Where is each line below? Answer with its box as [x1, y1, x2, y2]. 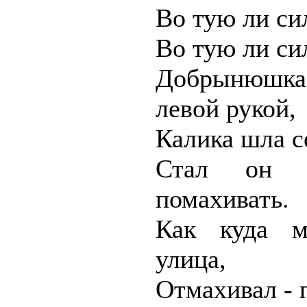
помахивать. [156, 184, 289, 213]
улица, [156, 245, 226, 273]
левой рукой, [156, 94, 296, 123]
